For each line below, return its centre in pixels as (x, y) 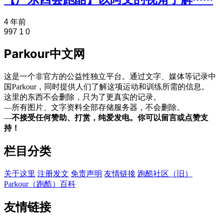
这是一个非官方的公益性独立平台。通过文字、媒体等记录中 (110, 77)
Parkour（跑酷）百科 (40, 184)
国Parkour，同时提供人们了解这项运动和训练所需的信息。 (107, 87)
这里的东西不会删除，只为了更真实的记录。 (82, 97)
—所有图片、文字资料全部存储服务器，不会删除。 (94, 108)
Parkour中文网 (44, 54)
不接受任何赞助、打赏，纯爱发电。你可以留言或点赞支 (110, 118)
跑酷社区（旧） (165, 173)
